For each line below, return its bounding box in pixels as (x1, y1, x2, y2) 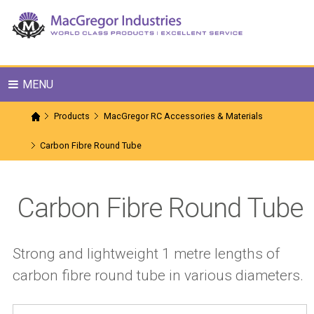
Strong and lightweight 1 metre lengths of (13, 245, 280, 263)
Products (53, 111, 90, 122)
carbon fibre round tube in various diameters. (13, 267, 303, 285)
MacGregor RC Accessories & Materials (104, 111, 264, 122)
